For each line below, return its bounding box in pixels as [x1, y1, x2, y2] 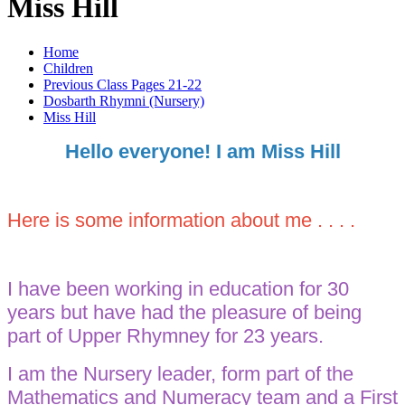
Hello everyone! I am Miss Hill [64, 139, 341, 163]
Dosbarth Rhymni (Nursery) [43, 92, 204, 108]
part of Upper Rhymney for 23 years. [7, 324, 324, 347]
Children [43, 60, 93, 76]
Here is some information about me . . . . [7, 208, 361, 231]
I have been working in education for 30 [7, 277, 349, 300]
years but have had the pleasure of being [7, 300, 362, 324]
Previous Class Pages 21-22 [43, 76, 202, 92]
